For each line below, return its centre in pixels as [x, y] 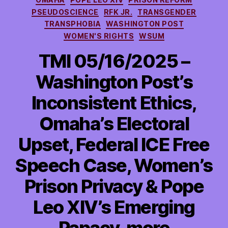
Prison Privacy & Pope [114, 186]
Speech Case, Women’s [114, 165]
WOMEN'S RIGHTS [99, 36]
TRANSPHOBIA [73, 24]
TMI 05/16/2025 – [114, 61]
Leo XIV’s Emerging [114, 207]
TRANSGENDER [167, 12]
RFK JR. [118, 12]
